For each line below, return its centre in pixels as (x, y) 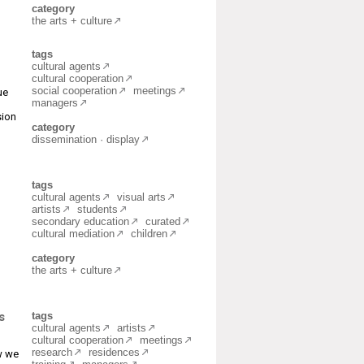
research (52, 352)
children (149, 234)
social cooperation (74, 91)
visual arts (141, 197)
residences (114, 352)
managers (55, 103)
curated (163, 221)
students (97, 209)
